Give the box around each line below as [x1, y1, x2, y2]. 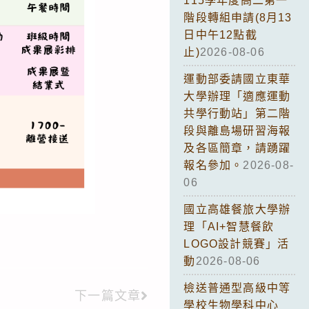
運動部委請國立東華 [183, 72, 291, 85]
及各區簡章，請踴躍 [183, 141, 291, 154]
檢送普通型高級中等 [183, 281, 291, 294]
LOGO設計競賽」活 [183, 237, 290, 250]
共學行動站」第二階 [183, 107, 291, 119]
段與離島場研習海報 [183, 124, 291, 137]
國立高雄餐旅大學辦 [183, 203, 291, 215]
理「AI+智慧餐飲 [183, 220, 275, 232]
